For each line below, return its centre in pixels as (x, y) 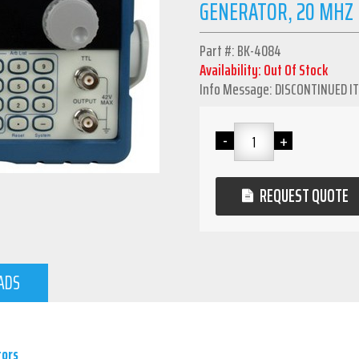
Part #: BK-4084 (241, 50)
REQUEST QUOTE (304, 196)
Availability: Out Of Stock (264, 69)
